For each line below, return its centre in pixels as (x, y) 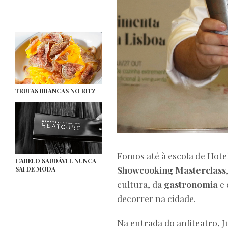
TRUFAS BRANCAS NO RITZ (55, 91)
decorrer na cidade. (156, 198)
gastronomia (191, 184)
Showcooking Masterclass (172, 170)
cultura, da (140, 184)
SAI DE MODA (35, 169)
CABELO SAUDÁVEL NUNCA (56, 161)
